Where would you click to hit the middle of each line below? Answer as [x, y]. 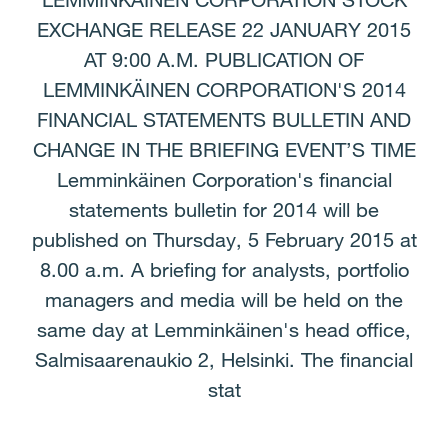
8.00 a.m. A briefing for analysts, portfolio [224, 270]
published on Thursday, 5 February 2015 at [224, 240]
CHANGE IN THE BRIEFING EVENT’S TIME [224, 150]
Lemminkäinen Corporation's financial [224, 180]
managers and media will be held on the [224, 300]
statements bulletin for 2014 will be [224, 210]
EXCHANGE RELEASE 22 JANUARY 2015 [224, 30]
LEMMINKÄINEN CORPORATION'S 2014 [224, 90]
